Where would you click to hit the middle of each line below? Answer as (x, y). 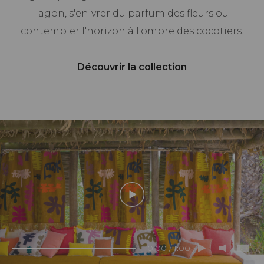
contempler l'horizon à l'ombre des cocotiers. (132, 31)
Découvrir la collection (132, 67)
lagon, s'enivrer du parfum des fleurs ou (132, 14)
